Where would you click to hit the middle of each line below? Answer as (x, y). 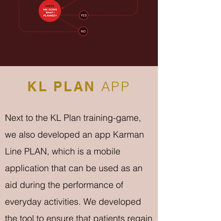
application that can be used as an (74, 168)
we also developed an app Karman (74, 134)
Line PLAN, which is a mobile (63, 151)
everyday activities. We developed (73, 202)
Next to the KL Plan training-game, (73, 118)
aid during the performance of (64, 185)
